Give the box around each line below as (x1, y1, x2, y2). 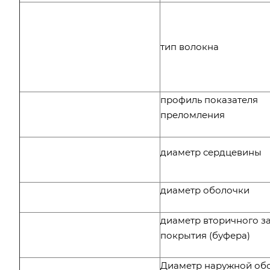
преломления (160, 108, 225, 121)
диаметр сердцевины (160, 146, 262, 158)
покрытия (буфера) (160, 229, 250, 241)
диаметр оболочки (160, 184, 250, 196)
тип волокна (160, 40, 219, 52)
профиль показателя (160, 93, 258, 105)
